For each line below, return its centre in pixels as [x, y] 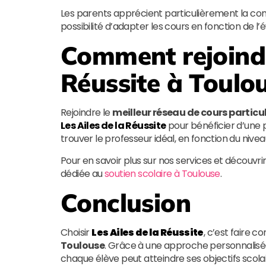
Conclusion [126, 203]
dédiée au [83, 174]
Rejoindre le [87, 113]
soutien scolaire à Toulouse [162, 174]
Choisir [76, 232]
